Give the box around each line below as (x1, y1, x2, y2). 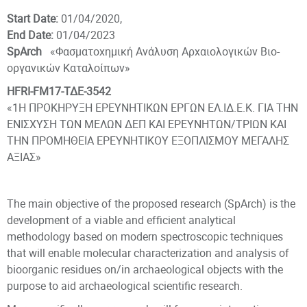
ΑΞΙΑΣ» (7, 149, 41, 164)
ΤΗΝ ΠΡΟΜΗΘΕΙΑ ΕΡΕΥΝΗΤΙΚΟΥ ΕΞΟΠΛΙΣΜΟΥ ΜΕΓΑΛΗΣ (7, 133, 289, 148)
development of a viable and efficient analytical (7, 212, 236, 228)
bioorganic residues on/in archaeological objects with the (7, 262, 283, 277)
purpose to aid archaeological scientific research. (7, 278, 245, 293)
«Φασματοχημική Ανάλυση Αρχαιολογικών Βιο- (50, 44, 280, 59)
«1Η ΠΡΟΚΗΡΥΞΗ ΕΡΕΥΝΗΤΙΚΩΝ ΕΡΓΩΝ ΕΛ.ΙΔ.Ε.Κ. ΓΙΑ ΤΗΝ (7, 100, 298, 115)
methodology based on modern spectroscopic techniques (7, 229, 283, 244)
